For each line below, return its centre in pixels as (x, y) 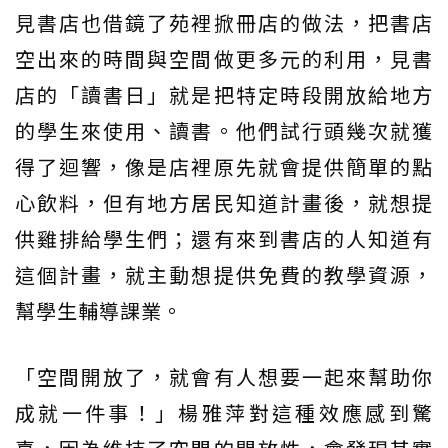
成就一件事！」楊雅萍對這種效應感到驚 (224, 412)
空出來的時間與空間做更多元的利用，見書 (224, 58)
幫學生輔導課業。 (99, 310)
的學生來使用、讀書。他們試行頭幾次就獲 (224, 130)
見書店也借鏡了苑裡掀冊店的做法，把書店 (224, 22)
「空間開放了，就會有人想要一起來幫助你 (224, 376)
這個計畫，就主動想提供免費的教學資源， (224, 274)
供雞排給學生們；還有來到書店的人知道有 (224, 238)
